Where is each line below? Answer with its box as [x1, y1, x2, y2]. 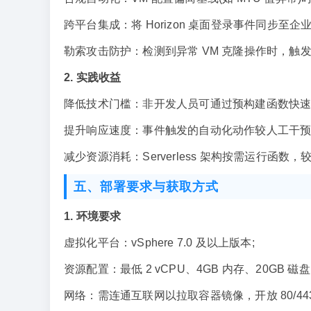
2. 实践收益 [64, 72, 121, 83]
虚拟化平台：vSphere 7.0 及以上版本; [64, 237, 255, 249]
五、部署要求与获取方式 [74, 180, 219, 194]
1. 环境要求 [64, 210, 121, 222]
